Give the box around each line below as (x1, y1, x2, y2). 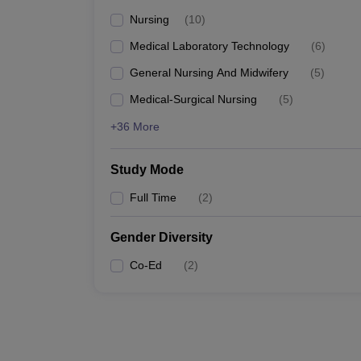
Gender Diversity (110, 230, 213, 244)
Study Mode (110, 163, 184, 176)
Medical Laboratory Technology (130, 39, 289, 52)
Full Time (130, 191, 176, 204)
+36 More (110, 120, 160, 133)
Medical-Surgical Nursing (130, 93, 257, 106)
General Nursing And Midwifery (130, 66, 288, 79)
